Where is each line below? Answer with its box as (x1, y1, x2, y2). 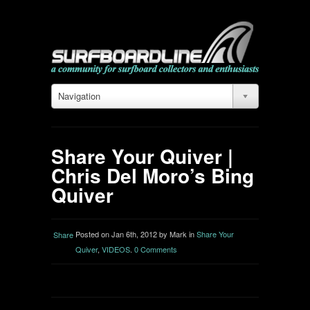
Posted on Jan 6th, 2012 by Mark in (75, 228, 197, 239)
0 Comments (134, 244, 177, 255)
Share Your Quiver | (51, 142, 233, 170)
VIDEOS (102, 244, 130, 255)
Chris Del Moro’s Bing (51, 161, 254, 190)
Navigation (58, 89, 100, 102)
